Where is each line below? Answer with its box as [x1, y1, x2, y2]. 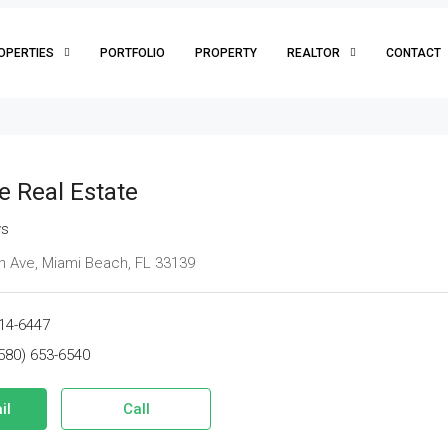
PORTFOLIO [99, 46, 165, 61]
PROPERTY [194, 46, 257, 61]
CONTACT [385, 46, 441, 61]
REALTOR [286, 46, 340, 61]
